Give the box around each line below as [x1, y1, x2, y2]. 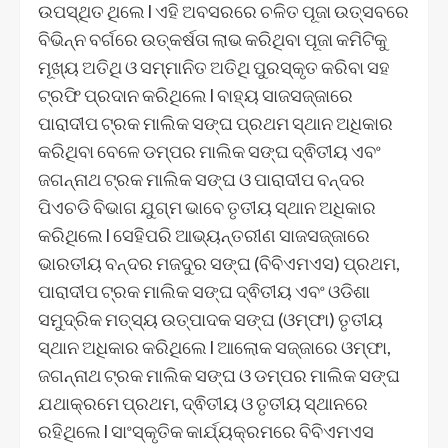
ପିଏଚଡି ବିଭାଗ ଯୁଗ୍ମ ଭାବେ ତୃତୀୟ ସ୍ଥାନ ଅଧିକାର [38, 195, 376, 218]
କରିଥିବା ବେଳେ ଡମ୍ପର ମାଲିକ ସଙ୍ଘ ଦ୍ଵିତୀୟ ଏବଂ [38, 139, 381, 162]
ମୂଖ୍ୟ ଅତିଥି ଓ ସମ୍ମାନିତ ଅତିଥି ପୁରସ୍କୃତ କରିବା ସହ [38, 55, 390, 78]
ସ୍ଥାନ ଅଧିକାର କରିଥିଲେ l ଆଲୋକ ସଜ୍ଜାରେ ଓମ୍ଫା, [38, 335, 391, 358]
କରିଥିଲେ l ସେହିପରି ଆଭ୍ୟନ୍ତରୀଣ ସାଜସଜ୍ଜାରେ [38, 223, 370, 246]
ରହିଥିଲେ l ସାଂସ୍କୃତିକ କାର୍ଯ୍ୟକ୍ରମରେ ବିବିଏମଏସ [38, 419, 374, 442]
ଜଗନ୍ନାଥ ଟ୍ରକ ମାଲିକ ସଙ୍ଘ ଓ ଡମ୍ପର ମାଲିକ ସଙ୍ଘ [38, 363, 400, 386]
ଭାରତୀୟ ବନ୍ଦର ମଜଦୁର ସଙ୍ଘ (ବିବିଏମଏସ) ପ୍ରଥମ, [38, 251, 400, 274]
